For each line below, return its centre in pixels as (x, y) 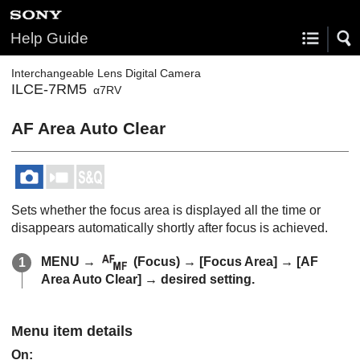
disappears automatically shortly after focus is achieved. (170, 228)
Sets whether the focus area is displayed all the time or (166, 210)
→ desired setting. (198, 279)
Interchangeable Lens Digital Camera (106, 73)
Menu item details (72, 331)
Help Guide (49, 38)
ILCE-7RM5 (49, 89)
